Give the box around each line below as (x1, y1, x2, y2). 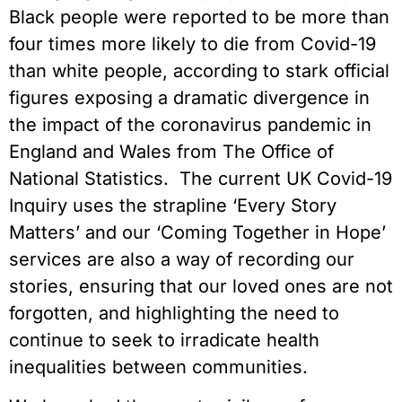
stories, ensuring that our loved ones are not (9, 275, 393, 297)
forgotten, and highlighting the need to (9, 301, 339, 324)
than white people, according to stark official (9, 59, 389, 82)
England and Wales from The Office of (9, 140, 334, 162)
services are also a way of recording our (9, 248, 354, 270)
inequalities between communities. (9, 355, 308, 378)
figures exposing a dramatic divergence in (9, 86, 370, 109)
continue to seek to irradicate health (9, 328, 319, 351)
